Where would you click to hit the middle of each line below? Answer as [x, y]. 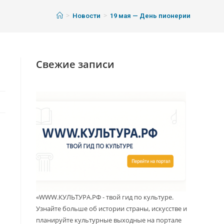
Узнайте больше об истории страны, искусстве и [112, 209]
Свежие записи [75, 64]
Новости [86, 16]
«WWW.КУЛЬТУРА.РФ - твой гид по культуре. [105, 197]
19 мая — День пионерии [150, 16]
